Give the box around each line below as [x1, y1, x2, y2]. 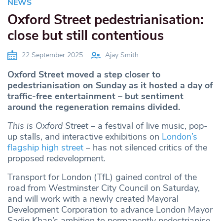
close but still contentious [7, 26, 164, 45]
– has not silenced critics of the [83, 142, 207, 154]
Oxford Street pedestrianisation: [7, 10, 204, 29]
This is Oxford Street [7, 120, 88, 132]
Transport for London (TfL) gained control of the [7, 171, 197, 184]
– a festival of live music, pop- [88, 120, 208, 132]
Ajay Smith [105, 50, 139, 60]
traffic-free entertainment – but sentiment [7, 90, 184, 103]
